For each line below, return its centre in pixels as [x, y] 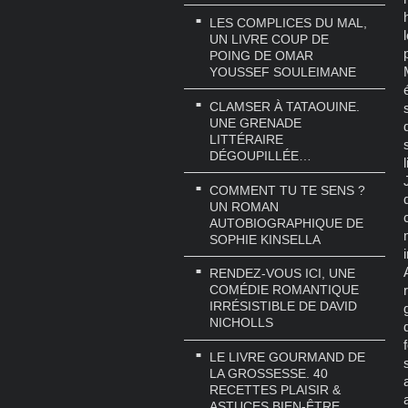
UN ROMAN [244, 206]
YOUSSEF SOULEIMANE [283, 71]
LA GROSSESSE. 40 [269, 374]
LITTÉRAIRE [246, 139]
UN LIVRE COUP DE [269, 39]
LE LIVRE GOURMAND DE [287, 357]
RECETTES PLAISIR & [275, 390]
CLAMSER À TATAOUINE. [285, 106]
